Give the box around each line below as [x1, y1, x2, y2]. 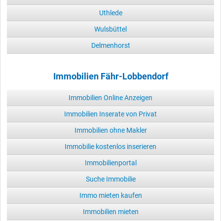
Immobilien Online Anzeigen [69, 93, 152, 102]
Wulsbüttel [94, 25, 127, 33]
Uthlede [99, 8, 122, 17]
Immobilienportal [84, 158, 137, 167]
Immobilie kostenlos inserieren [65, 142, 156, 150]
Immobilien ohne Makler [74, 126, 147, 134]
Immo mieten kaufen [79, 191, 142, 199]
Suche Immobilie [85, 175, 136, 183]
